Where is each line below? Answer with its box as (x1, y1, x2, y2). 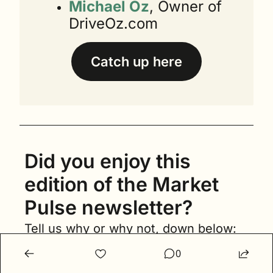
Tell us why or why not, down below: (24, 221, 236, 236)
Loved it (32, 254, 65, 265)
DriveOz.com (69, 15, 158, 33)
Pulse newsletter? (24, 196, 193, 220)
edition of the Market (24, 172, 219, 197)
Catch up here (91, 54, 182, 70)
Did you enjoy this (24, 149, 191, 174)
